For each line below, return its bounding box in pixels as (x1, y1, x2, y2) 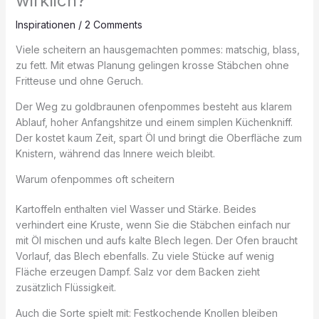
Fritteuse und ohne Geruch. (15, 75, 143, 88)
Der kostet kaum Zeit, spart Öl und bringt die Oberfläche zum (15, 132, 302, 145)
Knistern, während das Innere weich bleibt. (15, 147, 215, 160)
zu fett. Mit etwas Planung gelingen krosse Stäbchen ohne (15, 59, 289, 72)
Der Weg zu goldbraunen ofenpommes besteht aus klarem (15, 100, 292, 113)
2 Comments (84, 19, 142, 31)
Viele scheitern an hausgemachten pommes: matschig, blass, (15, 43, 300, 56)
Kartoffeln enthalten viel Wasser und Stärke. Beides (15, 203, 256, 216)
